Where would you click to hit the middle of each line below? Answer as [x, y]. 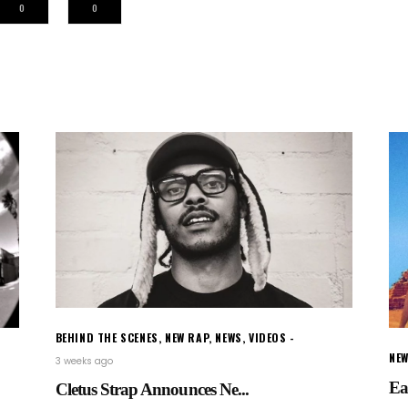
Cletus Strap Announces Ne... [152, 390]
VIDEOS [268, 338]
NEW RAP [187, 338]
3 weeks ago [84, 362]
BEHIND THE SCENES [107, 338]
